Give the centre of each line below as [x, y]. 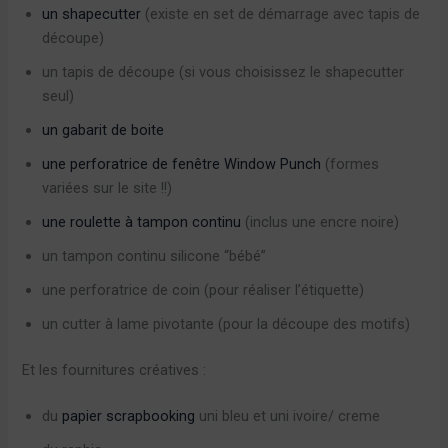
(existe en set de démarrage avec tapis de [281, 13]
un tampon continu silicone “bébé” [154, 255]
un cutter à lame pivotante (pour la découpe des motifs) [226, 323]
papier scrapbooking [129, 415]
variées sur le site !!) [107, 187]
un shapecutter [92, 13]
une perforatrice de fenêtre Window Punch [182, 163]
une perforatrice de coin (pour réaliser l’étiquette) [203, 289]
